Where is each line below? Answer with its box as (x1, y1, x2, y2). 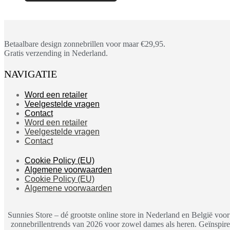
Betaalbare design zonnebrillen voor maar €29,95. (4, 40, 165, 49)
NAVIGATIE (4, 68, 57, 80)
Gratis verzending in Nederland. (4, 49, 108, 58)
